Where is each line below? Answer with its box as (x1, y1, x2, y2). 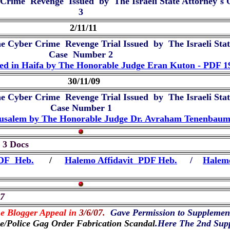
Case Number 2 (49, 49, 113, 60)
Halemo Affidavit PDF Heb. (65, 155, 177, 165)
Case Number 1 (50, 103, 112, 113)
